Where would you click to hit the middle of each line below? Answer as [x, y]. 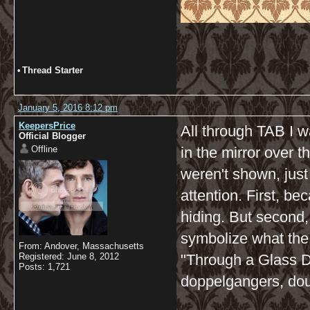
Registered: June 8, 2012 [69, 256]
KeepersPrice [47, 126]
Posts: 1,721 [44, 266]
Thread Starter [53, 70]
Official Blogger [52, 136]
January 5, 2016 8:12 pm [68, 108]
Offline [44, 149]
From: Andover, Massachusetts [81, 246]
